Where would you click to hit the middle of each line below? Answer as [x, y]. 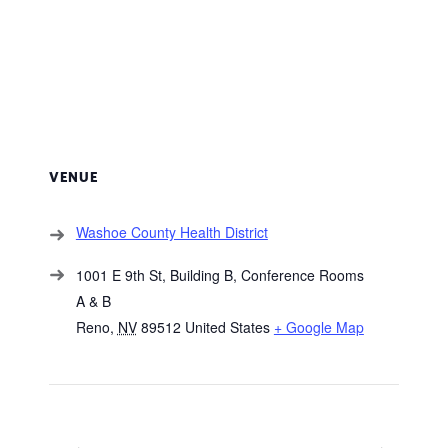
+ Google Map [318, 327]
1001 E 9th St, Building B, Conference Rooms [219, 275]
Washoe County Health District [171, 232]
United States [227, 327]
